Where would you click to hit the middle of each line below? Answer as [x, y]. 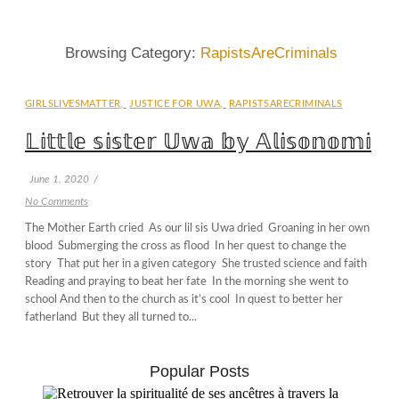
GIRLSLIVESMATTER [73, 104]
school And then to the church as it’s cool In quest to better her [184, 299]
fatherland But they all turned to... [111, 317]
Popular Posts [199, 371]
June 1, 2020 [59, 179]
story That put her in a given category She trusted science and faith [197, 264]
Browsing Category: [133, 53]
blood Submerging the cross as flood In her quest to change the [186, 246]
